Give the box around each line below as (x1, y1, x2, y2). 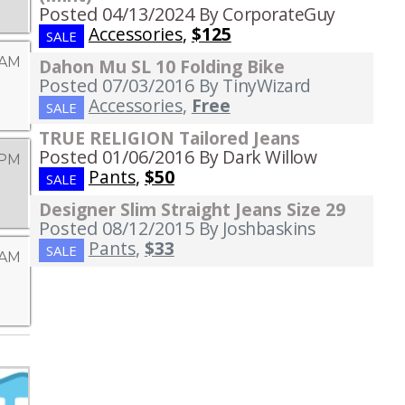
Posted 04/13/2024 (38, 2, 194, 27)
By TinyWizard (198, 73, 311, 99)
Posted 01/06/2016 (38, 145, 194, 170)
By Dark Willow (198, 145, 317, 170)
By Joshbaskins (198, 216, 316, 241)
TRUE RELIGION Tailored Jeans (38, 126, 300, 151)
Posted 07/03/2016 (38, 73, 194, 99)
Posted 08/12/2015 (38, 216, 194, 241)
